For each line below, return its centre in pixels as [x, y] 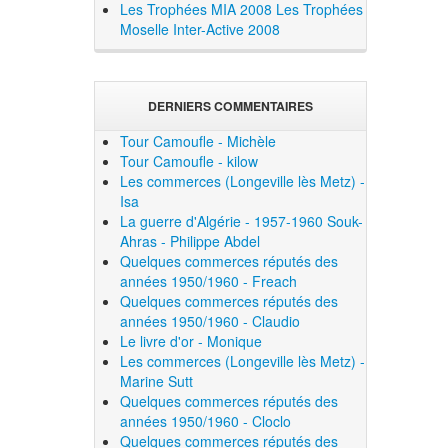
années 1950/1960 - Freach [209, 280]
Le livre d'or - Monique [191, 340]
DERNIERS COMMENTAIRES [231, 105]
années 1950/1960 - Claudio [210, 320]
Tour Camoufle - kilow [189, 160]
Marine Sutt [157, 380]
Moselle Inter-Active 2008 [200, 29]
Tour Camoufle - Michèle [198, 140]
